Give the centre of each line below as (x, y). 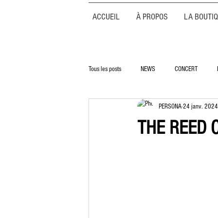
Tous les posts (105, 69)
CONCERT (186, 69)
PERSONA (170, 106)
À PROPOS (152, 17)
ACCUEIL (106, 17)
